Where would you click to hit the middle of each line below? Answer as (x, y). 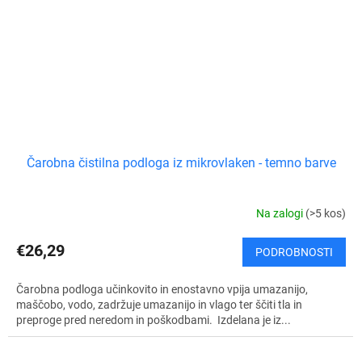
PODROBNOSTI (294, 252)
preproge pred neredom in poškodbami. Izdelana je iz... (154, 320)
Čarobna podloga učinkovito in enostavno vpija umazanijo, (162, 289)
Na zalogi (281, 214)
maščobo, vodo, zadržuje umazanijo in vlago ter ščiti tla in (159, 304)
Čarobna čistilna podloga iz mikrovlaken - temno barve (181, 162)
